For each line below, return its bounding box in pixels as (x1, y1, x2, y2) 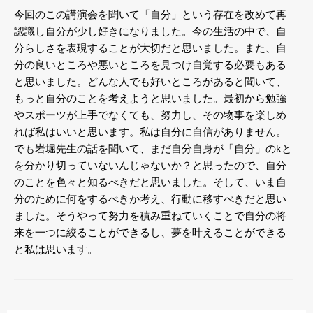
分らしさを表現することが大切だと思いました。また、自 (14, 41, 286, 54)
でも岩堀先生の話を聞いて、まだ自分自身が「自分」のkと (14, 142, 292, 154)
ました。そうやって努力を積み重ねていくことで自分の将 (14, 209, 286, 221)
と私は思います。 (14, 242, 98, 255)
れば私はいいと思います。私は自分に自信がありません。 (14, 125, 286, 138)
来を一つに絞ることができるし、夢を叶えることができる (14, 226, 286, 238)
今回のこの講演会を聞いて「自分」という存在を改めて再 (14, 8, 286, 20)
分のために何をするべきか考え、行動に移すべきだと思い (14, 192, 286, 205)
